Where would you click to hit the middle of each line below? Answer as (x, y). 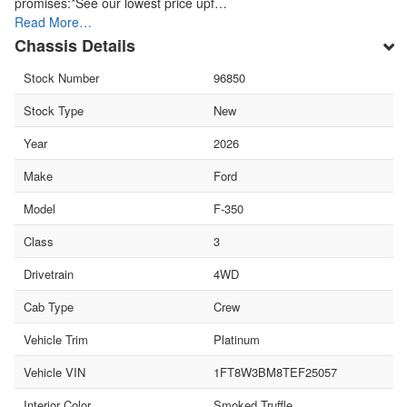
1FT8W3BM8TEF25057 (275, 372)
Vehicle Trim (56, 339)
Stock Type (54, 110)
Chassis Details (75, 45)
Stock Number (61, 77)
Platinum (236, 339)
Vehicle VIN (55, 372)
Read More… (53, 21)
